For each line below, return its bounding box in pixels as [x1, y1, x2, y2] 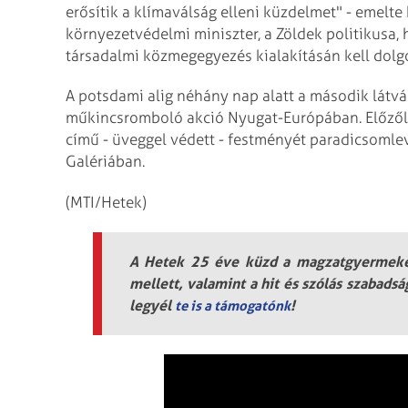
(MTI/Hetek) [66, 193, 147, 212]
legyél [129, 295, 175, 314]
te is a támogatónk [175, 296, 291, 314]
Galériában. [66, 152, 145, 171]
